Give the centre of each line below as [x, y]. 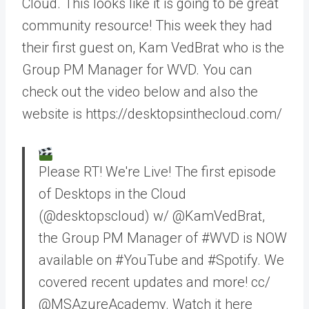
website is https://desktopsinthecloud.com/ [152, 114]
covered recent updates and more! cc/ [154, 282]
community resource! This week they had [147, 26]
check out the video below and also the [140, 92]
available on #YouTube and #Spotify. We [161, 260]
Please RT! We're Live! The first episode [157, 172]
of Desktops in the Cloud [112, 194]
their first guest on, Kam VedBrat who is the [153, 48]
